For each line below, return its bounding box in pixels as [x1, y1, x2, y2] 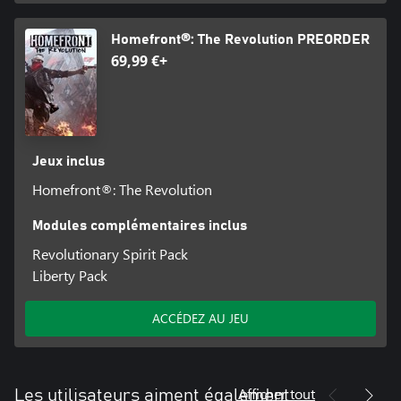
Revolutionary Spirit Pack [31, 243, 188, 263]
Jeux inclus [31, 153, 105, 168]
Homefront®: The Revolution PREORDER [111, 31, 370, 47]
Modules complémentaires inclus [31, 218, 247, 233]
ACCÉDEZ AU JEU [152, 309, 249, 327]
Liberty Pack [31, 265, 107, 285]
